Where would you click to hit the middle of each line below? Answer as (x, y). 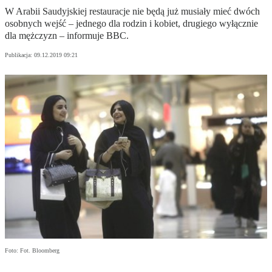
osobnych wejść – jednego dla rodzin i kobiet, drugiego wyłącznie (131, 24)
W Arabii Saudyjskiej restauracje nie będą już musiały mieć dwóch (132, 12)
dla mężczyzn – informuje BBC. (67, 36)
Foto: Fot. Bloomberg (32, 251)
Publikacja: (19, 55)
